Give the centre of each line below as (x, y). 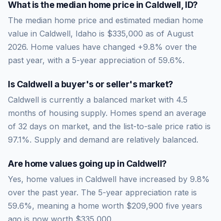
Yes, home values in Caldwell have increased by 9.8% (109, 179)
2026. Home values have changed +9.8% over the (102, 47)
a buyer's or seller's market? (113, 84)
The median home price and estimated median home (106, 20)
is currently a (66, 99)
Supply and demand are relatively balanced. (116, 139)
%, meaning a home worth (75, 205)
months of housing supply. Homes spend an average (107, 113)
